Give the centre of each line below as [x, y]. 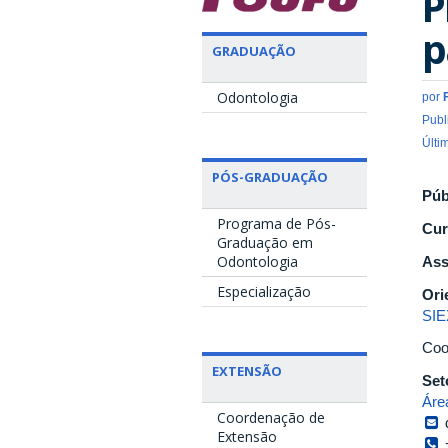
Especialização [264, 292]
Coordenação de [271, 418]
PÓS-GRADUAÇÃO [270, 177]
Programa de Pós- [276, 224]
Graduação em [265, 243]
